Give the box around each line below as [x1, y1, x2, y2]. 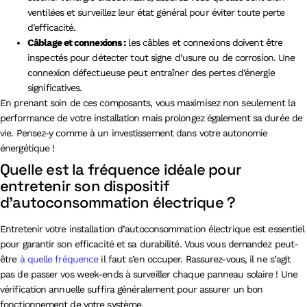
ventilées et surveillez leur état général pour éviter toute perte [27, 6, 285, 18]
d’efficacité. [27, 21, 76, 33]
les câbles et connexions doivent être [125, 36, 283, 48]
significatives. [27, 82, 82, 93]
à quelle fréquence [19, 253, 99, 265]
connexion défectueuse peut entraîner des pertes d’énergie [27, 66, 275, 78]
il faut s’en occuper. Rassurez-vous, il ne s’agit [98, 253, 291, 265]
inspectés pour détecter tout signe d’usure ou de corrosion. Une [27, 51, 295, 63]
